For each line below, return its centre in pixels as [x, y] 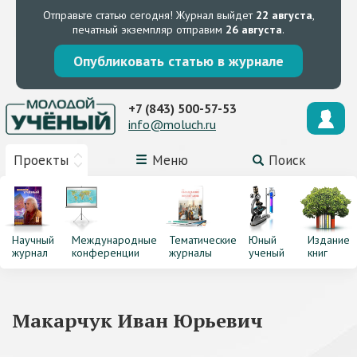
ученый [266, 253]
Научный [33, 240]
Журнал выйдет [214, 15]
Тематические [202, 240]
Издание [329, 240]
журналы [190, 253]
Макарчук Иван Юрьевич [137, 320]
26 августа [254, 29]
